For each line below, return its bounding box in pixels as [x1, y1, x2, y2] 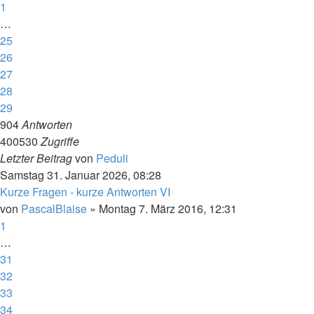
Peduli [96, 150, 128, 166]
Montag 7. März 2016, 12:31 [99, 200, 237, 217]
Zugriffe [41, 133, 79, 149]
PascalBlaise [21, 200, 87, 217]
